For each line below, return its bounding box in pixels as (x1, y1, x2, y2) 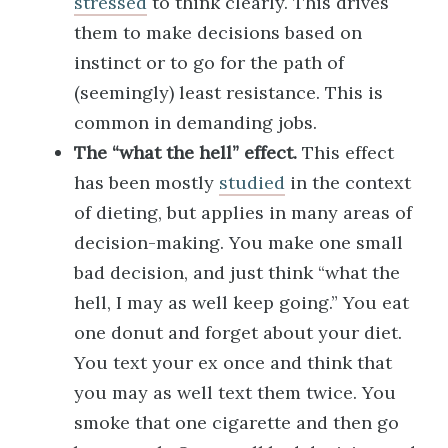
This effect (297, 141, 394, 164)
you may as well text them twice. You (74, 381, 396, 404)
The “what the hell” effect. (74, 141, 297, 164)
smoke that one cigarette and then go (74, 411, 399, 434)
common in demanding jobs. (74, 111, 317, 134)
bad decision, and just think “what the (74, 261, 400, 284)
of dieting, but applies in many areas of (74, 201, 412, 224)
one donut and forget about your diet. (74, 321, 402, 344)
